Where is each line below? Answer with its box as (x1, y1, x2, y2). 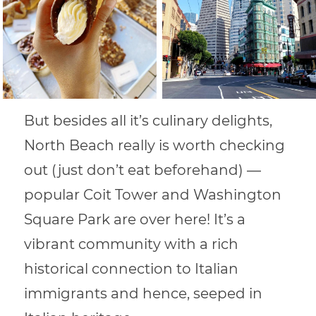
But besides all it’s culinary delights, (24, 112, 273, 130)
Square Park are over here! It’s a (24, 211, 246, 229)
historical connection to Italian (24, 260, 239, 278)
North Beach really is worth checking (24, 137, 286, 154)
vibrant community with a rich (24, 236, 239, 253)
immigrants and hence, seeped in (24, 285, 263, 303)
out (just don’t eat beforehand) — (24, 162, 262, 179)
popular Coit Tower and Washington (24, 186, 282, 204)
